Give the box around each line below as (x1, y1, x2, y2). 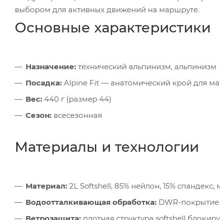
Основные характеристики (15, 19, 211, 36)
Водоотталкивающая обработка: (26, 197, 157, 207)
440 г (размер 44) (42, 94, 111, 104)
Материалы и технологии (15, 138, 199, 155)
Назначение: (26, 61, 76, 71)
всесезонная (52, 110, 102, 120)
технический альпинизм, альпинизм (76, 61, 217, 71)
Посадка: (26, 78, 62, 87)
